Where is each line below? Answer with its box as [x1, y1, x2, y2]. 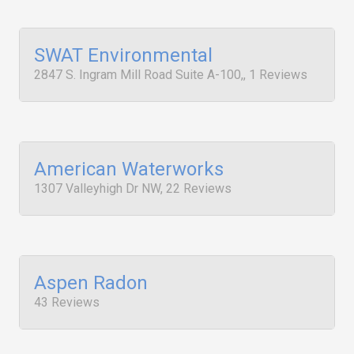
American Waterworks [34, 158, 224, 180]
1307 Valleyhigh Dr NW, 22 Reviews [34, 181, 232, 196]
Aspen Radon [34, 272, 148, 294]
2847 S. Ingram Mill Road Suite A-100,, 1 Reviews [34, 67, 307, 82]
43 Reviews [34, 295, 100, 310]
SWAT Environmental [34, 44, 213, 66]
